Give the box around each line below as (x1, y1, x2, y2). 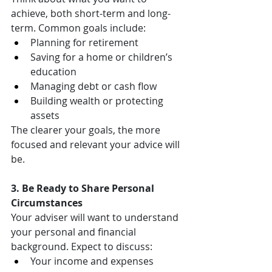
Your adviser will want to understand (11, 211, 181, 225)
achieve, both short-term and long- (11, 7, 171, 21)
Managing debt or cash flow (30, 80, 157, 93)
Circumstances (11, 196, 83, 210)
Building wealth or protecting (30, 94, 166, 108)
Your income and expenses (30, 254, 154, 268)
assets (30, 109, 59, 123)
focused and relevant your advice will (11, 138, 182, 152)
